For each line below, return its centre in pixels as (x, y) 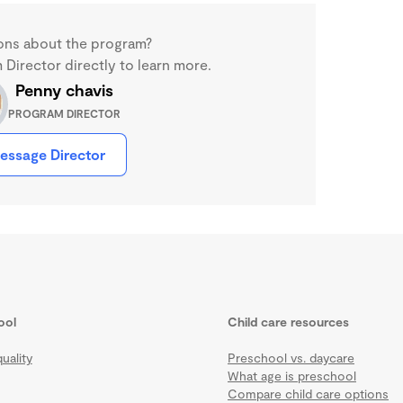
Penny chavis (64, 90)
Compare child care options (308, 393)
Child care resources (288, 321)
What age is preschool (291, 375)
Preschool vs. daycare (291, 357)
